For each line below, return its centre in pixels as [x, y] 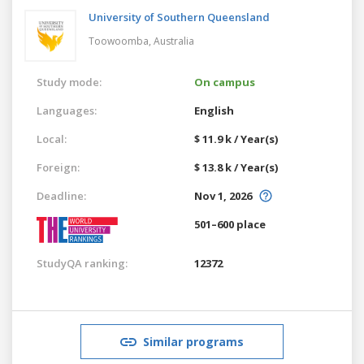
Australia [174, 41]
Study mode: [69, 82]
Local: [52, 139]
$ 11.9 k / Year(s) [236, 139]
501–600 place [230, 224]
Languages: [67, 110]
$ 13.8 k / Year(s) [236, 167]
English [214, 110]
